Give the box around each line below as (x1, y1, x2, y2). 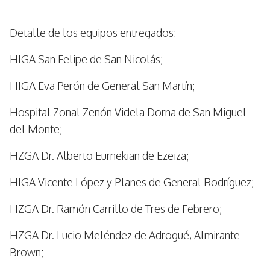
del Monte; (10, 122, 65, 136)
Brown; (10, 245, 46, 259)
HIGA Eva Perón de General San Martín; (10, 79, 198, 92)
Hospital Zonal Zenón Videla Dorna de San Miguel (10, 105, 246, 119)
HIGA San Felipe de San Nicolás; (10, 52, 166, 66)
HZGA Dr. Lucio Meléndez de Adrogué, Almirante (10, 228, 240, 242)
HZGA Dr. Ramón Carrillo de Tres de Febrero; (10, 202, 225, 215)
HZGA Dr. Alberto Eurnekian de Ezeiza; (10, 149, 192, 162)
